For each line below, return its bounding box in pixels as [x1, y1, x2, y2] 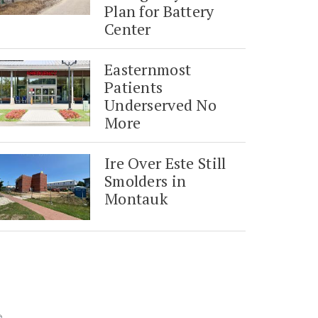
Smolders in [104, 170, 187, 192]
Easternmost [104, 59, 192, 80]
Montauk [104, 188, 169, 209]
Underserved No [104, 94, 217, 116]
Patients [104, 77, 163, 98]
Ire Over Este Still [104, 153, 226, 174]
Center [104, 18, 151, 40]
